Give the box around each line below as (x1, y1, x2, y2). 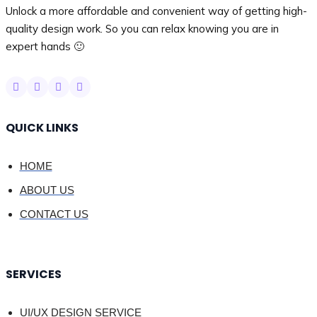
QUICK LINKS (5, 120, 79, 136)
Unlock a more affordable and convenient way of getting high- (5, 4, 307, 18)
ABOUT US (19, 184, 74, 196)
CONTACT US (19, 208, 88, 220)
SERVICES (5, 266, 62, 282)
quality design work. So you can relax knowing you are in (5, 22, 279, 35)
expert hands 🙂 (5, 40, 84, 53)
